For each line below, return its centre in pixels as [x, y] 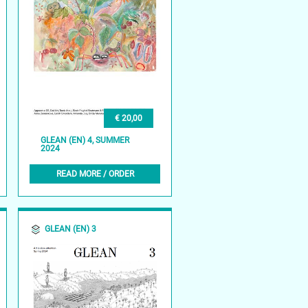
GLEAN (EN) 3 [71, 229]
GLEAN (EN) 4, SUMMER [85, 141]
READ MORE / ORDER [95, 174]
